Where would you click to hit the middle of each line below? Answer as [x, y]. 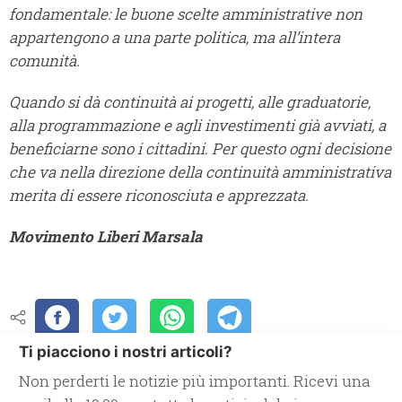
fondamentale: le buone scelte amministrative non [186, 14]
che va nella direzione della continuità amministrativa [200, 172]
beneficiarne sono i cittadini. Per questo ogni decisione [200, 149]
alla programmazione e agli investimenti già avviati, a [197, 126]
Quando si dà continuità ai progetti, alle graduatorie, [190, 102]
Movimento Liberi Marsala [106, 237]
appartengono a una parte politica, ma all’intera [175, 38]
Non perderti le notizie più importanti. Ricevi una [195, 381]
